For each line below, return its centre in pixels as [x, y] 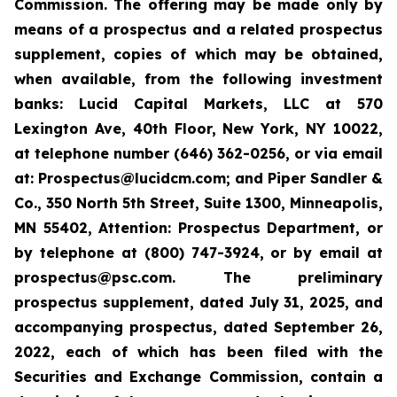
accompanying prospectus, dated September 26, [198, 327]
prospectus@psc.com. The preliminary [198, 277]
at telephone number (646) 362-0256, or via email [198, 153]
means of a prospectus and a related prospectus [198, 29]
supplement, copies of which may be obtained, [198, 54]
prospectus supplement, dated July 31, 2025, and [198, 302]
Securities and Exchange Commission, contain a [198, 377]
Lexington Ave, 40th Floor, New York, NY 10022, [198, 128]
